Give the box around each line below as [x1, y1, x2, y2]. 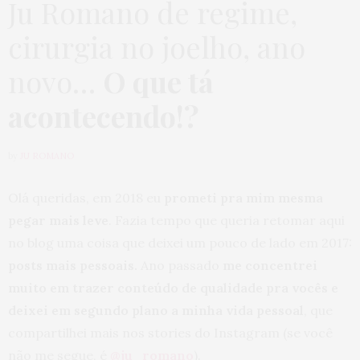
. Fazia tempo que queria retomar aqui [108, 211, 345, 228]
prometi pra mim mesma [164, 189, 323, 206]
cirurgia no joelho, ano [8, 27, 305, 66]
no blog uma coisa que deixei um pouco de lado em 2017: [8, 234, 352, 251]
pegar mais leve [8, 211, 108, 228]
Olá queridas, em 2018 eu [8, 189, 164, 206]
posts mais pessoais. [8, 256, 137, 273]
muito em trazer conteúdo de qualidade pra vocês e [8, 279, 338, 296]
